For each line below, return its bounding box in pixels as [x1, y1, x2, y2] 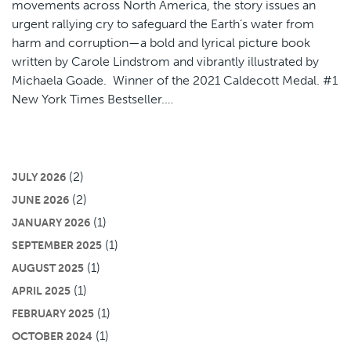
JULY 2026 [12, 169, 66, 184]
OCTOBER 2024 [12, 328, 92, 343]
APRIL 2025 [12, 283, 71, 298]
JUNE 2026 [12, 192, 69, 207]
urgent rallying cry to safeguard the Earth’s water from [12, 16, 314, 31]
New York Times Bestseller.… [12, 91, 173, 107]
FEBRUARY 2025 [12, 306, 94, 320]
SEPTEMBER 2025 [12, 237, 102, 252]
